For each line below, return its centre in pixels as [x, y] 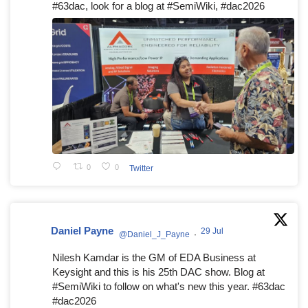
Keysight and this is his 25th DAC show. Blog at [158, 272]
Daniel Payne [82, 230]
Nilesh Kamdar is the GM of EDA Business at [154, 257]
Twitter [141, 168]
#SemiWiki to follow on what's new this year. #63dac [169, 286]
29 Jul [213, 231]
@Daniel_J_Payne [154, 234]
